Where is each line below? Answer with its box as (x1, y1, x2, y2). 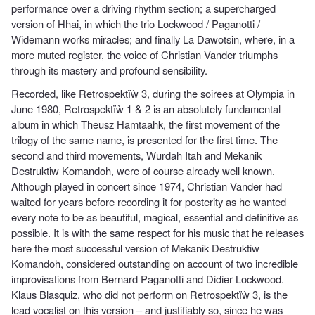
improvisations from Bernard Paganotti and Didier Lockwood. (11, 271, 284, 286)
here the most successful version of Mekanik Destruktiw (11, 240, 259, 255)
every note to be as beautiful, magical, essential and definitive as (11, 209, 298, 224)
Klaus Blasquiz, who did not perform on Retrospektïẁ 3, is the (11, 286, 288, 302)
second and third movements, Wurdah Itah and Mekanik (11, 147, 262, 162)
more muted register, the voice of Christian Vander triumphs (11, 46, 278, 62)
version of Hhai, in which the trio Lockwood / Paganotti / (11, 15, 260, 31)
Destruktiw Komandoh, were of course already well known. (11, 162, 275, 178)
